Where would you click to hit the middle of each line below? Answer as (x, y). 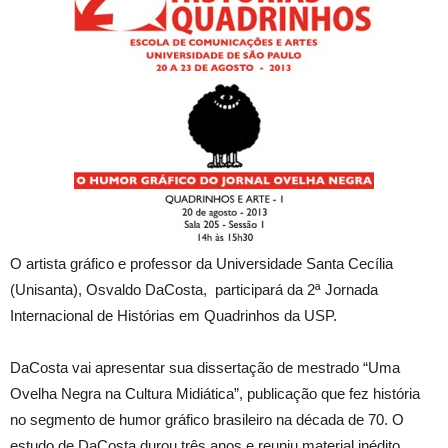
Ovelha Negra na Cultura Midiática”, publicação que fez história (215, 393)
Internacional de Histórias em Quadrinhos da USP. (173, 315)
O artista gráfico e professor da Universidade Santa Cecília (201, 263)
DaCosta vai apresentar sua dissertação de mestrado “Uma (205, 367)
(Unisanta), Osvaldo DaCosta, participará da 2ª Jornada (194, 289)
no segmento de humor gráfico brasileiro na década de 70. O (207, 419)
